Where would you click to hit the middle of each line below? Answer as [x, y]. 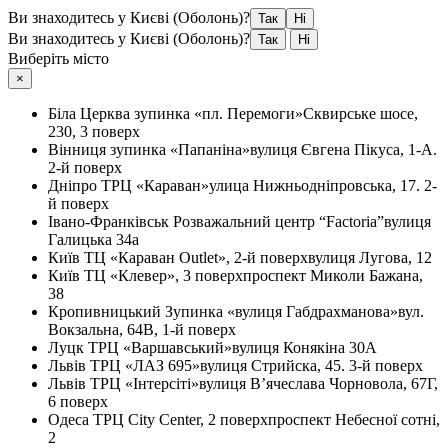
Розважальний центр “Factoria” [278, 221]
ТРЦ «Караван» [155, 185]
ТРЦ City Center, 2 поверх [180, 419]
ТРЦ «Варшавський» [160, 347]
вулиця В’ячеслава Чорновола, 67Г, [318, 383]
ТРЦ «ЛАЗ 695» [145, 365]
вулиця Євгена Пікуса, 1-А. [343, 149]
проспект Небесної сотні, [354, 419]
